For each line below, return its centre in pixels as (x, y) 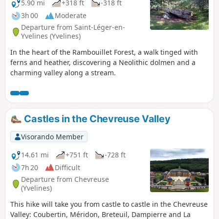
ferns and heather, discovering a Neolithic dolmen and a (103, 62)
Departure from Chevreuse (65, 179)
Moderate (71, 16)
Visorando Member (52, 136)
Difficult (67, 167)
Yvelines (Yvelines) (51, 36)
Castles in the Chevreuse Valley (96, 119)
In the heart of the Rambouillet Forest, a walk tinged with (104, 52)
